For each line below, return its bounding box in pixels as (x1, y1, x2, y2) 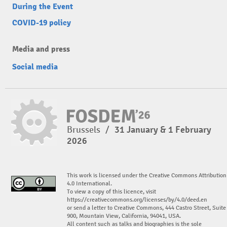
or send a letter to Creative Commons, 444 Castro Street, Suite (67, 204, 226, 212)
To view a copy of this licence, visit (67, 187, 156, 196)
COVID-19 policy (12, 17, 71, 28)
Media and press (12, 44, 70, 54)
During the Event (12, 1, 73, 12)
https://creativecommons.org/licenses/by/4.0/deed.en (67, 196, 207, 204)
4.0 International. (67, 179, 112, 187)
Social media (12, 61, 58, 72)
